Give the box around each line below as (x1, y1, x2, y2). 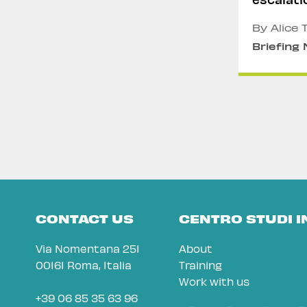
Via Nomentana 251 (36, 242, 140, 255)
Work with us (179, 275, 250, 288)
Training (179, 258, 223, 271)
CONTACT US (36, 211, 134, 226)
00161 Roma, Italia (36, 258, 132, 271)
